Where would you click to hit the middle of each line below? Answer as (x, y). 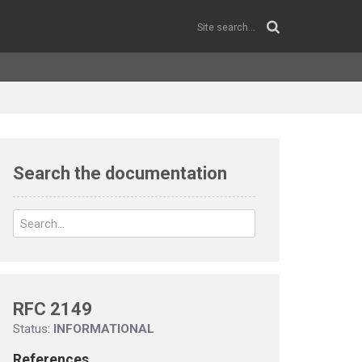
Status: (33, 329)
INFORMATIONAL (104, 329)
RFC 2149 (53, 309)
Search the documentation (120, 173)
